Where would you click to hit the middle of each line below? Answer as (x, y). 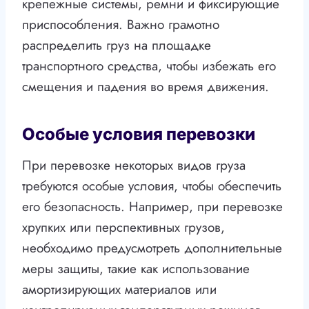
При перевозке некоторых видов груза (134, 166)
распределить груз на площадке (117, 46)
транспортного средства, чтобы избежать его (149, 66)
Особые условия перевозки (139, 134)
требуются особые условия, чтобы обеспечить (152, 186)
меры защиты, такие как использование (136, 269)
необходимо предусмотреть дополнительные (152, 248)
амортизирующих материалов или (119, 290)
